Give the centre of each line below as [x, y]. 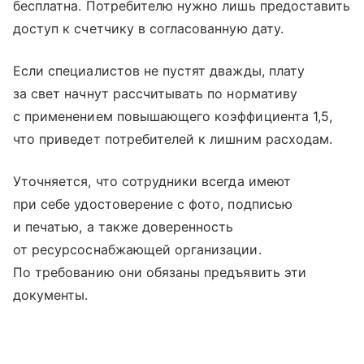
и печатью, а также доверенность [123, 226]
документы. [51, 295]
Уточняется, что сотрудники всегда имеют [152, 181]
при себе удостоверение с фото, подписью [153, 204]
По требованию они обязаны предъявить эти [160, 272]
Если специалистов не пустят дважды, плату [159, 70]
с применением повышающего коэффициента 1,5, [173, 116]
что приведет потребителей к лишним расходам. [173, 139]
